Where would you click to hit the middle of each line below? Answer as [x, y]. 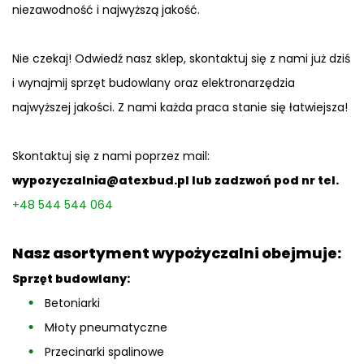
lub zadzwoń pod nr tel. [265, 180]
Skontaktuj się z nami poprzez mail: [111, 156]
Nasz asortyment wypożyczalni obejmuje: [177, 253]
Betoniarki [72, 303]
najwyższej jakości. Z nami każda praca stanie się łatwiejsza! [180, 107]
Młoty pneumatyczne [106, 327]
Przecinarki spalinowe [104, 351]
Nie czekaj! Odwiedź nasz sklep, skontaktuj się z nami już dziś [181, 58]
